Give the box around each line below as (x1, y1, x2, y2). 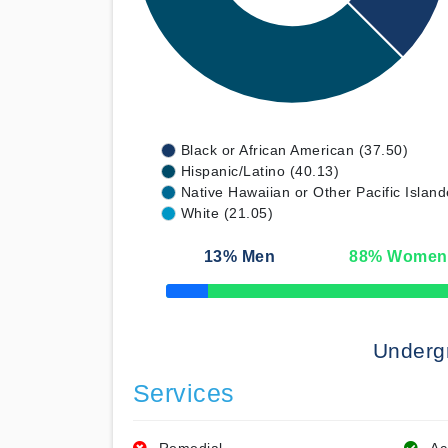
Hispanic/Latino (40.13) (180, 163, 339, 179)
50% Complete (165, 290, 243, 303)
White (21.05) (180, 205, 273, 221)
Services (132, 380, 235, 407)
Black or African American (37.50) (180, 142, 408, 158)
